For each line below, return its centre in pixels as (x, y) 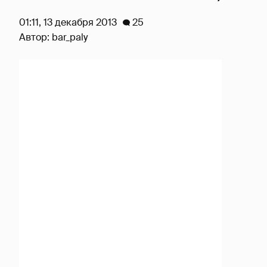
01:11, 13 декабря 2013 (68, 22)
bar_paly (70, 37)
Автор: (35, 37)
